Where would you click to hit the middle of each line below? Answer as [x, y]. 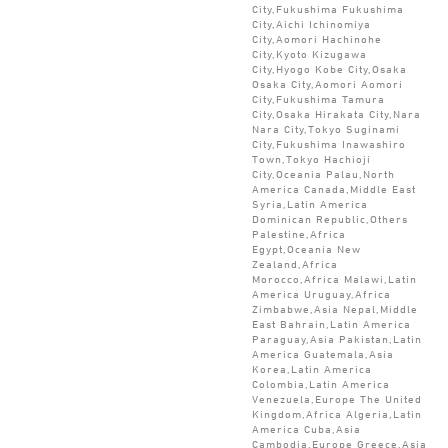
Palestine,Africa [298, 233]
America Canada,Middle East [333, 188]
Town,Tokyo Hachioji [311, 158]
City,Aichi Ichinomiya [311, 23]
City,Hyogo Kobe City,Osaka [329, 68]
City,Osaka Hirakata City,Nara [336, 113]
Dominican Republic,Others [329, 218]
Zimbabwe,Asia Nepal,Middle [334, 308]
